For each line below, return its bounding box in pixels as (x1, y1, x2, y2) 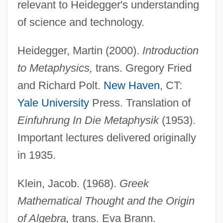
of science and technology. (17, 15, 144, 28)
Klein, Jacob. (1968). (17, 177, 119, 190)
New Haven (103, 79, 160, 92)
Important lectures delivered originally (17, 131, 196, 144)
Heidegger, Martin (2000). (17, 44, 142, 57)
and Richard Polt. (17, 79, 104, 92)
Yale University (17, 96, 89, 109)
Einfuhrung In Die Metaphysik (17, 113, 159, 126)
